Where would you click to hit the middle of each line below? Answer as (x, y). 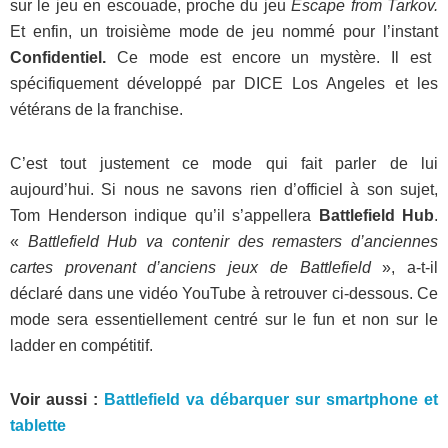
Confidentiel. (63, 58)
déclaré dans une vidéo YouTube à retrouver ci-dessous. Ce (224, 294)
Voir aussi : (57, 400)
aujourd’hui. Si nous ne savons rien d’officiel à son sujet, (224, 190)
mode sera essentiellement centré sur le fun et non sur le (224, 320)
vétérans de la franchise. (96, 110)
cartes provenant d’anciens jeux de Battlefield (196, 268)
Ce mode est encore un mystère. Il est (274, 58)
